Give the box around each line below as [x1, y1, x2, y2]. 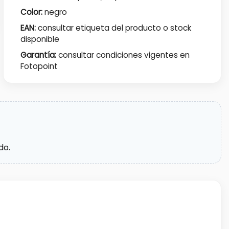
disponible [20, 34, 60, 45]
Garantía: [20, 50, 57, 61]
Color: [20, 7, 43, 18]
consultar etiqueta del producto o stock [36, 22, 192, 34]
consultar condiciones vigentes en [56, 50, 190, 61]
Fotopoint [20, 61, 58, 72]
